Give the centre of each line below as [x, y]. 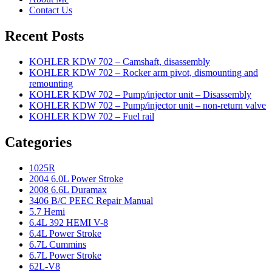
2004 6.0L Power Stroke [76, 178]
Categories [38, 142]
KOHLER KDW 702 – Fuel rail [92, 117]
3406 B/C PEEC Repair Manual [91, 200]
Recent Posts [44, 36]
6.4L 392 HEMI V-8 [69, 222]
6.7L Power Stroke [65, 255]
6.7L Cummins [58, 244]
